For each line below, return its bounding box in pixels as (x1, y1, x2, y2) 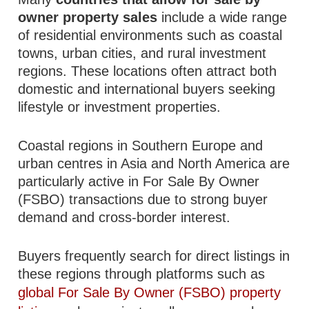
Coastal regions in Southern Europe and (18, 138, 263, 153)
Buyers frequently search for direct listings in (18, 248, 290, 263)
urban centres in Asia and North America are (18, 156, 290, 171)
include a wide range (157, 10, 288, 25)
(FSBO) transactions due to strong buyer (18, 192, 268, 207)
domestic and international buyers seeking (18, 81, 276, 97)
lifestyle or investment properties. (18, 99, 221, 114)
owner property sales (18, 10, 158, 25)
